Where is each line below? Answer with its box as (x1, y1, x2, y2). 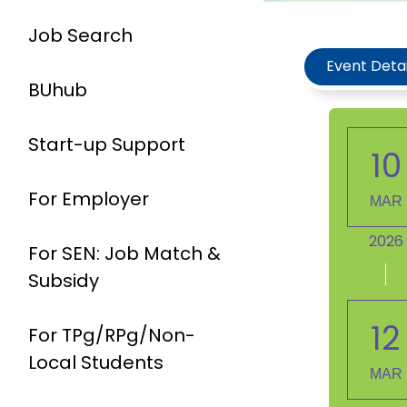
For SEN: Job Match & (28, 241, 221, 266)
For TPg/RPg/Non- (28, 323, 195, 348)
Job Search (28, 23, 133, 48)
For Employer (28, 186, 149, 212)
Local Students (28, 350, 164, 375)
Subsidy (28, 268, 99, 293)
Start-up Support (28, 132, 185, 157)
